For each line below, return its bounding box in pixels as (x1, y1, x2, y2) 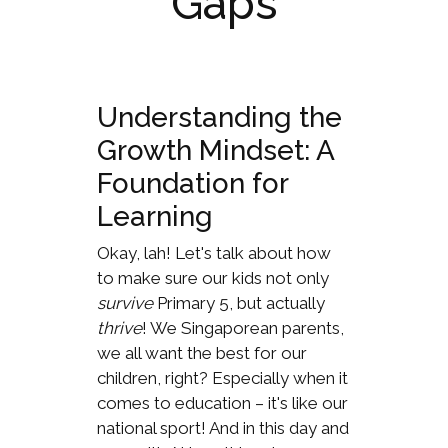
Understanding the (96, 100, 342, 134)
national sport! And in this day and (96, 417, 349, 438)
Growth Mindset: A (96, 133, 334, 167)
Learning (96, 199, 213, 233)
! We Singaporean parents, (141, 317, 344, 338)
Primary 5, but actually (152, 292, 325, 313)
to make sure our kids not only (96, 267, 329, 288)
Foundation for (96, 166, 288, 200)
